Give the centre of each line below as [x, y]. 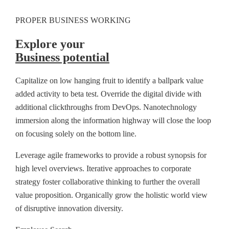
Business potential [62, 57]
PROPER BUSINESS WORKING [73, 20]
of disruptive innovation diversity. [69, 208]
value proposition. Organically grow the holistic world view [111, 195]
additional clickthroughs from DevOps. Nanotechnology [106, 107]
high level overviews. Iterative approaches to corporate [103, 168]
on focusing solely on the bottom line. [76, 133]
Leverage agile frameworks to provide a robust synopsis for [111, 155]
